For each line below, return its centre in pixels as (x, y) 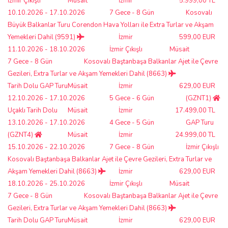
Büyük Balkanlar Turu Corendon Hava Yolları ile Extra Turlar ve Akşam (111, 25)
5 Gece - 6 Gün (132, 98)
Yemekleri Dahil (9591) (42, 37)
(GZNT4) (21, 135)
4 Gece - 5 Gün (132, 122)
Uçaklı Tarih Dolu (33, 110)
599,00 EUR (197, 37)
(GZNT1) (199, 98)
